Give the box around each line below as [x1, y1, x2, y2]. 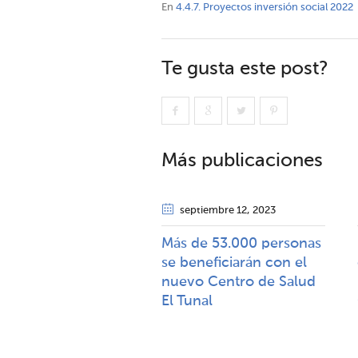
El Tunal [161, 294, 213, 308]
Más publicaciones [161, 151, 323, 170]
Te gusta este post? [161, 59, 328, 78]
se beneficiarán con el [161, 256, 307, 270]
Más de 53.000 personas [161, 237, 321, 251]
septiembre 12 [180, 205, 247, 216]
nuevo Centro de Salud [161, 275, 316, 289]
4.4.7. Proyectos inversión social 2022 [176, 2, 353, 13]
